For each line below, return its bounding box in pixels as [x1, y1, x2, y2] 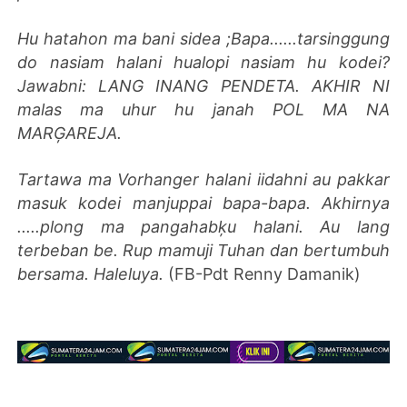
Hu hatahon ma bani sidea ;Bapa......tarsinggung [17, 28, 390, 48]
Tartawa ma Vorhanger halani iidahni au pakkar [17, 169, 390, 189]
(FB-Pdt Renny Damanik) [168, 263, 362, 283]
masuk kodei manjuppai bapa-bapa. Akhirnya [17, 193, 390, 213]
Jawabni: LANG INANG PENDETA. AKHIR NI [17, 75, 390, 95]
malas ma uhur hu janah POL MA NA [17, 99, 390, 119]
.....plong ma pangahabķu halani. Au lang [17, 216, 390, 236]
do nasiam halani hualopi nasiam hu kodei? [17, 52, 390, 72]
